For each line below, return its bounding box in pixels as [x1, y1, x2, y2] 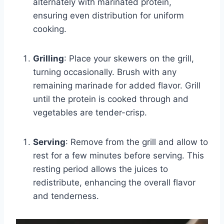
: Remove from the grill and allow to [65, 136, 208, 147]
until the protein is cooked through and [33, 93, 188, 104]
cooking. [33, 23, 66, 34]
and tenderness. [33, 190, 99, 201]
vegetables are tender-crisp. [33, 107, 147, 117]
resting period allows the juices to [33, 163, 168, 174]
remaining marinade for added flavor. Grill [33, 80, 200, 90]
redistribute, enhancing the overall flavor [33, 177, 195, 187]
